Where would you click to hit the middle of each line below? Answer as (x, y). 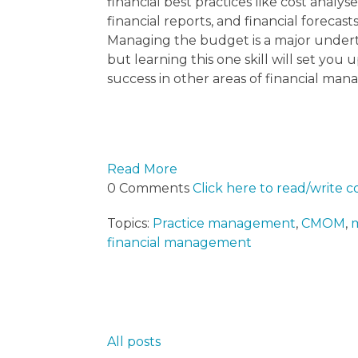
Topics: (130, 224)
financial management (180, 243)
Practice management (225, 224)
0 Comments (150, 189)
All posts (134, 342)
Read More (143, 169)
